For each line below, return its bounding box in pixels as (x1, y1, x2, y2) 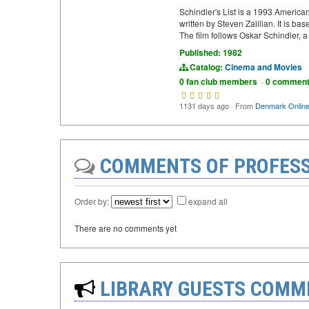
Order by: (74, 195, 111, 207)
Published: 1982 (179, 46, 242, 59)
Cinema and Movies (225, 61, 302, 73)
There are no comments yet (74, 222, 177, 234)
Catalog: (188, 61, 225, 73)
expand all (188, 195, 228, 207)
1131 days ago (179, 100, 231, 111)
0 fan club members (179, 75, 261, 88)
